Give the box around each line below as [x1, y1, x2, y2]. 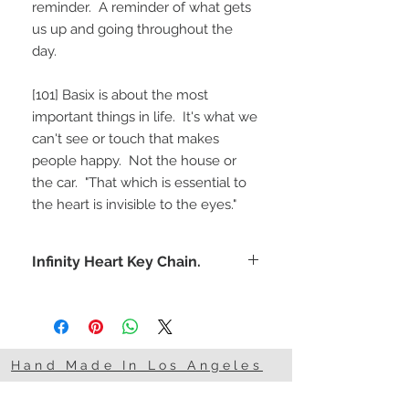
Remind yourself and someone [32, 288, 215, 304]
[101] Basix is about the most [32, 87, 208, 104]
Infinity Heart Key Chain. [32, 253, 201, 271]
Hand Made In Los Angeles [11, 358, 263, 373]
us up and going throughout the [32, 21, 233, 38]
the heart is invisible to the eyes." [32, 196, 236, 214]
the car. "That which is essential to [32, 174, 246, 192]
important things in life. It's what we [32, 109, 257, 126]
